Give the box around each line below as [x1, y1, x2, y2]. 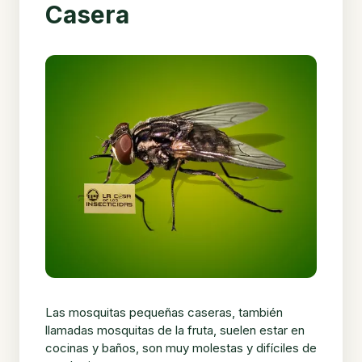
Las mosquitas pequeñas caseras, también [45, 304, 283, 320]
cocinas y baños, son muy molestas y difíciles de [45, 339, 317, 356]
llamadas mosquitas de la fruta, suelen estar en [45, 322, 305, 338]
